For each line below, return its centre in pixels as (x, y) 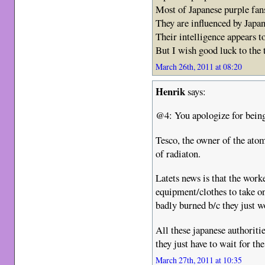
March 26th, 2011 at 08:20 (199, 66)
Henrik (171, 91)
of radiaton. (178, 153)
